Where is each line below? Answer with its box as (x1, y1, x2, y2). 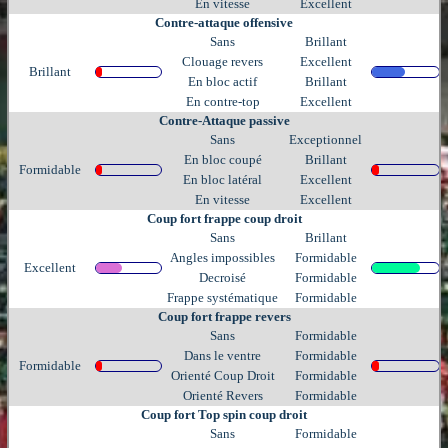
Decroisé (199, 269, 246, 285)
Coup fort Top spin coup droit (141, 406, 307, 422)
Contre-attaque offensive (155, 14, 293, 30)
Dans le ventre (184, 347, 261, 363)
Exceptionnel (289, 131, 362, 147)
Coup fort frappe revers (157, 308, 291, 324)
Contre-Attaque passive (158, 112, 290, 128)
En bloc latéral (183, 171, 262, 187)
